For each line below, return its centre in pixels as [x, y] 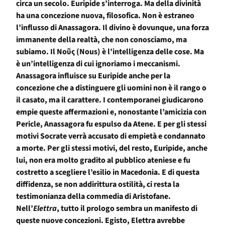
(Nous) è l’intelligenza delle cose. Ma [140, 52]
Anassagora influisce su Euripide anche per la [93, 76]
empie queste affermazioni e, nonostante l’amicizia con [111, 112]
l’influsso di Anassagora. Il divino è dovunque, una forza [113, 28]
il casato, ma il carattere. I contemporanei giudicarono [110, 100]
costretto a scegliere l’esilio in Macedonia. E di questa [108, 173]
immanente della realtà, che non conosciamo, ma [101, 40]
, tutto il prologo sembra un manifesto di [127, 209]
